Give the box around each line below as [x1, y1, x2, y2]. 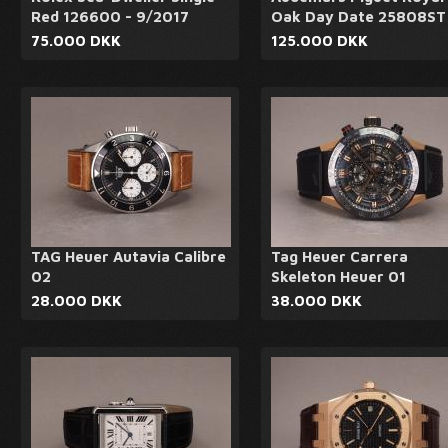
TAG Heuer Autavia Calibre [31, 248, 226, 265]
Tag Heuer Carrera [271, 248, 408, 265]
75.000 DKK [31, 32, 121, 49]
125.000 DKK [271, 32, 368, 49]
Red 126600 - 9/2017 [31, 8, 189, 25]
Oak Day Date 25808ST [271, 8, 446, 25]
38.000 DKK [271, 292, 362, 309]
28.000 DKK [31, 292, 122, 309]
